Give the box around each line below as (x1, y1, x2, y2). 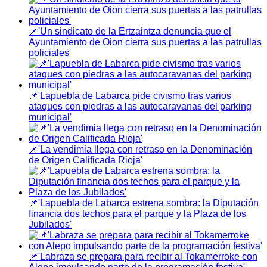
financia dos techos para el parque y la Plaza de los (29, 208, 246, 219)
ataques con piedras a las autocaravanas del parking (29, 101, 252, 111)
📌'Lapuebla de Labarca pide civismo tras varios (29, 90, 231, 101)
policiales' (29, 47, 71, 58)
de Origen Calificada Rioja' (29, 154, 142, 165)
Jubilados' (29, 219, 72, 229)
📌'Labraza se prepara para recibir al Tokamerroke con (29, 251, 257, 262)
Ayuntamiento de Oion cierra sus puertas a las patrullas (29, 36, 262, 47)
